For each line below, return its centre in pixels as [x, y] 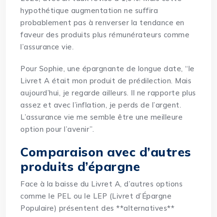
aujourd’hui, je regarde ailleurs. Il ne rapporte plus [108, 93]
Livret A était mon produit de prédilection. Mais [106, 81]
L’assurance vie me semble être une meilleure [102, 117]
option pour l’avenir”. [57, 129]
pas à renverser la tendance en [128, 23]
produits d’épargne [80, 167]
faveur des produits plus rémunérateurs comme [105, 35]
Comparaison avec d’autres [106, 152]
